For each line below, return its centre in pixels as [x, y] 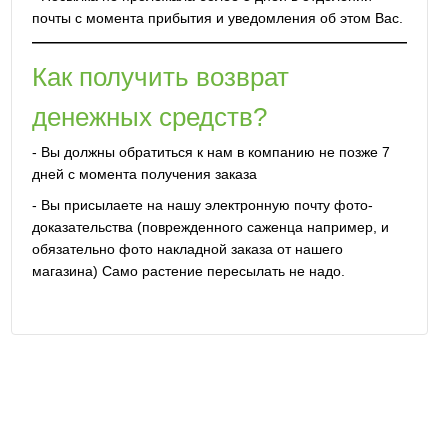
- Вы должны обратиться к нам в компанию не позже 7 [210, 151]
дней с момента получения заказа [144, 173]
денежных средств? [149, 116]
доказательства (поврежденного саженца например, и [210, 227]
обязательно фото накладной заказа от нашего [187, 249]
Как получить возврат [160, 76]
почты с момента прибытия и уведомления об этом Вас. [217, 17]
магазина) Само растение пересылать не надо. [188, 271]
